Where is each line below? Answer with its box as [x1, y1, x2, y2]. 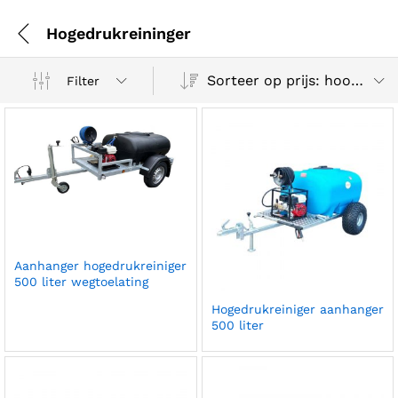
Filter [66, 73, 99, 88]
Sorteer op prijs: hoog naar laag [351, 72, 364, 89]
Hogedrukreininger [46, 23, 191, 43]
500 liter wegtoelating [14, 274, 148, 289]
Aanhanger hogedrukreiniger [14, 258, 187, 273]
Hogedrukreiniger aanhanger [211, 301, 384, 316]
